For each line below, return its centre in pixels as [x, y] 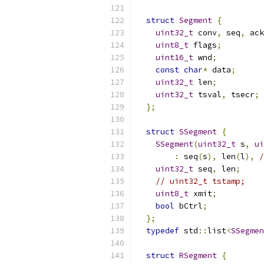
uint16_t [174, 57]
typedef [163, 231]
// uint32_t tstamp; [200, 181]
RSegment [198, 255]
